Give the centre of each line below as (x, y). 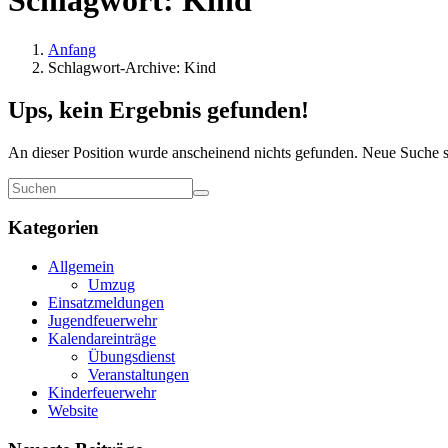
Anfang (72, 49)
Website (73, 411)
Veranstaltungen (138, 375)
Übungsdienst (131, 357)
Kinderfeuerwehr (102, 393)
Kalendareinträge (102, 339)
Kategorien (53, 228)
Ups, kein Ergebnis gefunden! (158, 109)
